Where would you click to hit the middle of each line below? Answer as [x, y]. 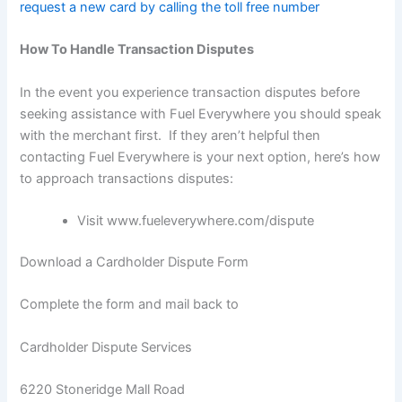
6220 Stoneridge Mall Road [103, 389]
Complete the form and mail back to [131, 305]
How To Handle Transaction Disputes [137, 50]
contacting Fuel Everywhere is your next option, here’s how [201, 157]
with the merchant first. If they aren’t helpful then [170, 135]
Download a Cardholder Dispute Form [135, 262]
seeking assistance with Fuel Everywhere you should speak [201, 114]
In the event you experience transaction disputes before [190, 92]
